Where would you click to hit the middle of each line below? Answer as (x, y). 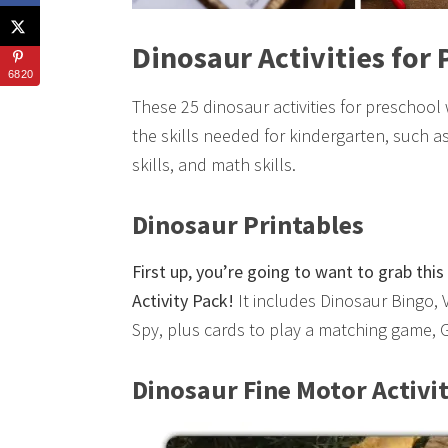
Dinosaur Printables (248, 224)
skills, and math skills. (214, 164)
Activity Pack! (183, 300)
